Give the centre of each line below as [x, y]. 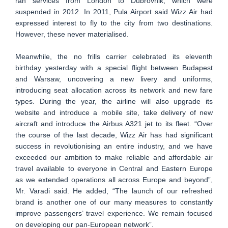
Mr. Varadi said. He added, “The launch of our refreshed [114, 191]
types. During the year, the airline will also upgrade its [114, 101]
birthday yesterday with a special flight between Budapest [114, 68]
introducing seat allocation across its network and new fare [114, 90]
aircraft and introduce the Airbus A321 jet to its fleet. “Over [114, 124]
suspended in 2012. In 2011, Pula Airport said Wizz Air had [114, 12]
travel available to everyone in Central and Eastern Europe [114, 168]
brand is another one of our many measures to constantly [114, 202]
